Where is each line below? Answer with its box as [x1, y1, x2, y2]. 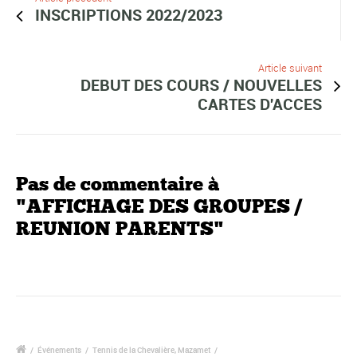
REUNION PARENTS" [16, 217, 224, 241]
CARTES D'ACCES [198, 93, 322, 116]
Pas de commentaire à [16, 172, 219, 196]
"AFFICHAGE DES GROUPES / [16, 194, 303, 218]
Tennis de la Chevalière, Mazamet [92, 343, 210, 355]
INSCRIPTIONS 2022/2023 [35, 4, 222, 26]
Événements [37, 343, 81, 355]
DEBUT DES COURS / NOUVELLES [80, 74, 322, 96]
